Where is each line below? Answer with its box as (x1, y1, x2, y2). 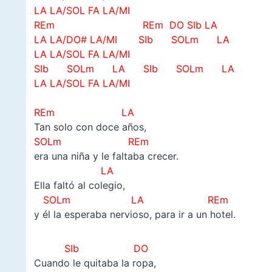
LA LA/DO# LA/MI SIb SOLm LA (33, 33, 229, 46)
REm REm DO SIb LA (33, 19, 217, 32)
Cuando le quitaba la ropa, (33, 257, 156, 270)
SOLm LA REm (42, 194, 228, 206)
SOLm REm (33, 135, 149, 148)
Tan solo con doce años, (33, 121, 146, 134)
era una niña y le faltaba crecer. (33, 150, 178, 163)
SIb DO (61, 242, 148, 255)
